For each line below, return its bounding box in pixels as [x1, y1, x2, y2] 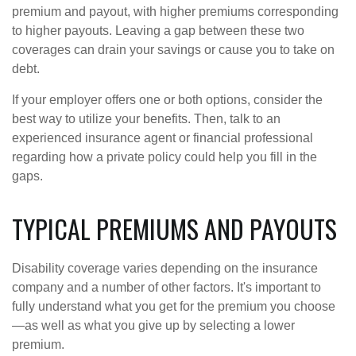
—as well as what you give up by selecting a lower [12, 318, 295, 332]
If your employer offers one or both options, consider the [12, 92, 323, 106]
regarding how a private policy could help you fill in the [12, 149, 317, 164]
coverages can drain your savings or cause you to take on [12, 42, 335, 56]
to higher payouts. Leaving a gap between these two [12, 23, 304, 37]
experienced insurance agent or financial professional [12, 130, 313, 145]
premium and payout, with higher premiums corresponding [12, 4, 339, 18]
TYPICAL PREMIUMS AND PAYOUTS [12, 209, 337, 247]
